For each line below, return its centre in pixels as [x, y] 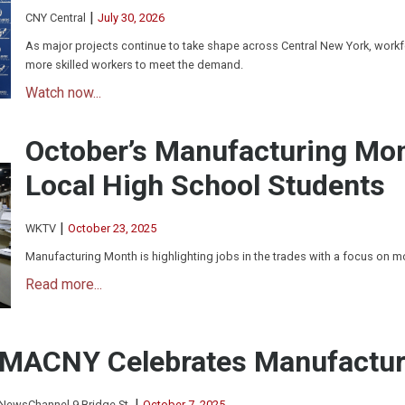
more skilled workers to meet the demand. [134, 65]
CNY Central [56, 17]
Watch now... [63, 93]
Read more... [64, 285]
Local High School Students [205, 186]
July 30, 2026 [131, 17]
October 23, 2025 [112, 228]
